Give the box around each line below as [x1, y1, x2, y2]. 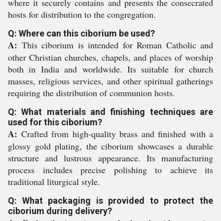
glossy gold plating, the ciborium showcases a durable [8, 140, 213, 152]
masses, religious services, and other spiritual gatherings [8, 75, 213, 87]
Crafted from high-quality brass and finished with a [17, 128, 213, 140]
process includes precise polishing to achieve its [8, 164, 213, 176]
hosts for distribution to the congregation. [8, 8, 156, 20]
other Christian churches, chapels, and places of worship [8, 51, 213, 63]
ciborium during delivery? [8, 206, 112, 216]
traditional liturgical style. [8, 176, 100, 187]
